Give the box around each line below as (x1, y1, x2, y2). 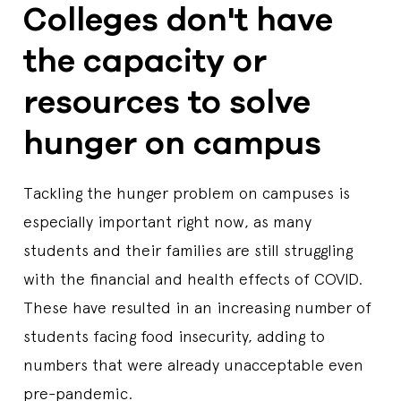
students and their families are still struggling (23, 241, 353, 260)
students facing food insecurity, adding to (23, 327, 325, 346)
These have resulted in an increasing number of (23, 298, 371, 317)
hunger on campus (23, 122, 321, 166)
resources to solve (23, 81, 311, 124)
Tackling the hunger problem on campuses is (23, 183, 350, 202)
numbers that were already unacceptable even (23, 355, 363, 374)
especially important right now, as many (23, 212, 311, 231)
